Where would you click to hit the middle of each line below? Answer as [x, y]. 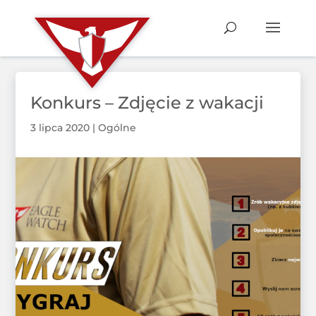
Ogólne [117, 128]
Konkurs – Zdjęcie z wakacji [147, 103]
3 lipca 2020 [60, 128]
